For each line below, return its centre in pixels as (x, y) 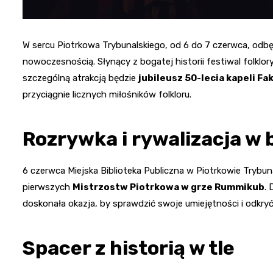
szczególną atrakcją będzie (80, 78)
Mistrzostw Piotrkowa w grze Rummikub (168, 187)
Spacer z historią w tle (129, 248)
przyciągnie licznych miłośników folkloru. (107, 95)
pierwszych (48, 187)
